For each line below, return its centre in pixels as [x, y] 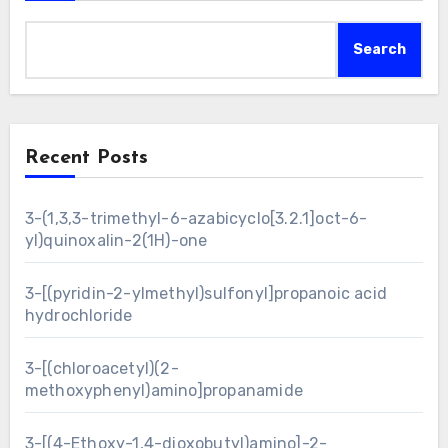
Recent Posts [86, 157]
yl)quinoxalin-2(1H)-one [116, 240]
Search [380, 49]
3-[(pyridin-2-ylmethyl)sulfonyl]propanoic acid [205, 293]
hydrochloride [78, 315]
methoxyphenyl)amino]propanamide [163, 390]
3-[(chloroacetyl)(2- [101, 368]
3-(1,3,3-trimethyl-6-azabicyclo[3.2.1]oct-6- [196, 218]
